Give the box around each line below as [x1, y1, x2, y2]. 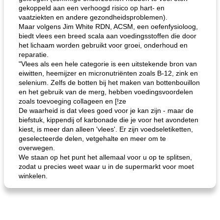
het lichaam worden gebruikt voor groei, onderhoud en [19, 41, 188, 49]
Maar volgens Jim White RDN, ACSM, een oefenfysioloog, [19, 23, 198, 30]
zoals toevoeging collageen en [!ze [19, 97, 126, 105]
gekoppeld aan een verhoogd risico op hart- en [19, 4, 165, 12]
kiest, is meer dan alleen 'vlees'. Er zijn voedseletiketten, [19, 125, 193, 133]
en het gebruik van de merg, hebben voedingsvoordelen [19, 88, 193, 96]
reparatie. [19, 51, 49, 58]
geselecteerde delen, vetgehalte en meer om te [19, 135, 166, 142]
